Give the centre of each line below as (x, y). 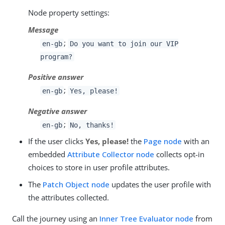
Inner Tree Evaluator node (146, 219)
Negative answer (58, 111)
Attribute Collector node (111, 154)
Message (43, 30)
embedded (48, 154)
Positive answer (56, 77)
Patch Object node (76, 185)
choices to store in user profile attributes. (99, 167)
